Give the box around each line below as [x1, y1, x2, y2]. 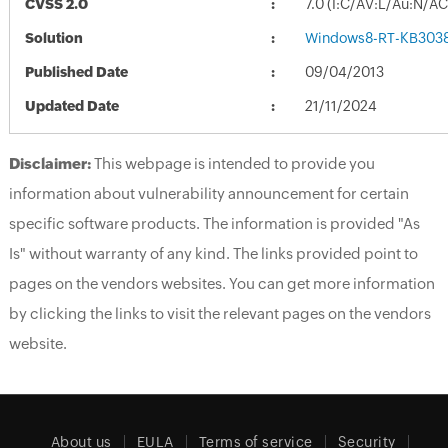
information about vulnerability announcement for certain [8, 184, 409, 202]
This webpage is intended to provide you [90, 154, 375, 172]
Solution [24, 29, 83, 46]
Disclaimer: [8, 154, 91, 172]
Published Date [24, 63, 128, 80]
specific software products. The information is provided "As [8, 214, 420, 232]
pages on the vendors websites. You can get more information [8, 274, 435, 292]
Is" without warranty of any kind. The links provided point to [8, 244, 418, 262]
